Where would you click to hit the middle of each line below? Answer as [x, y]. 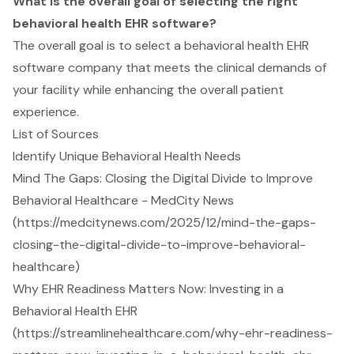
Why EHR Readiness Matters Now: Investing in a [148, 289]
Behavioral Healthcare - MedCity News [123, 201]
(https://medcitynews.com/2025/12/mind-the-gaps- [164, 223]
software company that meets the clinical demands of [169, 68]
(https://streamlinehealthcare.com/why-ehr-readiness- [173, 333]
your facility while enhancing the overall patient [148, 90]
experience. [46, 112]
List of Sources [56, 134]
